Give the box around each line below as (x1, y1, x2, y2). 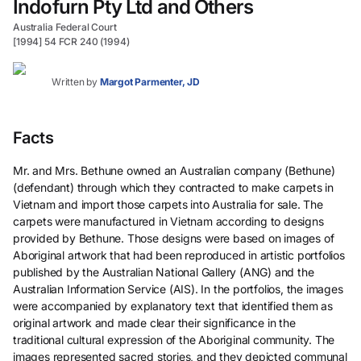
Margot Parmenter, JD (99, 75, 200, 88)
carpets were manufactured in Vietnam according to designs (13, 214, 324, 228)
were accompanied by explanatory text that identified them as (13, 299, 334, 313)
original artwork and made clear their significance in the (13, 316, 296, 330)
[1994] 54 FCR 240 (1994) (13, 35, 130, 48)
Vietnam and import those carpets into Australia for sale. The (13, 197, 323, 211)
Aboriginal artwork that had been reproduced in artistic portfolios (13, 248, 345, 262)
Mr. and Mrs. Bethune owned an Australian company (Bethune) (13, 164, 335, 177)
